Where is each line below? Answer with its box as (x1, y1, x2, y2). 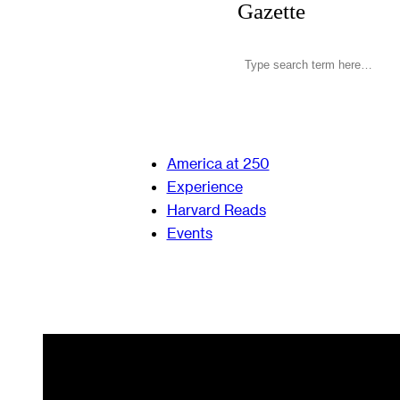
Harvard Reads (166, 200, 266, 218)
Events (166, 223, 212, 241)
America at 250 (166, 154, 270, 171)
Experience (166, 177, 243, 195)
